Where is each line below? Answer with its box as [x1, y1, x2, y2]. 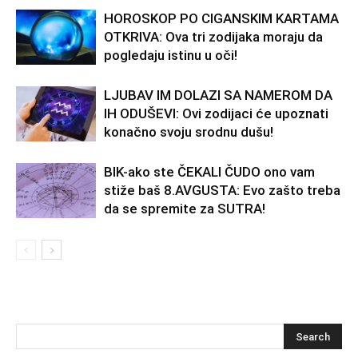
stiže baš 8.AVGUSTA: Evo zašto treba [104, 182, 340, 199]
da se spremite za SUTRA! [104, 201, 265, 217]
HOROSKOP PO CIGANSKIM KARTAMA [104, 10, 339, 27]
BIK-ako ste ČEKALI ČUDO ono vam [104, 164, 315, 181]
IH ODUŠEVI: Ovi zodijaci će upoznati [104, 105, 328, 122]
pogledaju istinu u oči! [104, 47, 237, 64]
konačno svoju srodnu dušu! [104, 124, 273, 141]
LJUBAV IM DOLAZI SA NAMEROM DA [104, 87, 332, 104]
